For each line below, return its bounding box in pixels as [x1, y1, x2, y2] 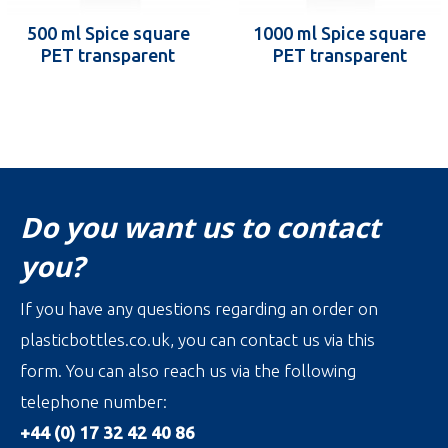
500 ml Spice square [26, 22, 190, 43]
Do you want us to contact [20, 207, 380, 246]
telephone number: [20, 391, 167, 411]
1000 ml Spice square [253, 22, 426, 43]
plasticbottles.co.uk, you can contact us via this [20, 329, 375, 349]
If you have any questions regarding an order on [20, 298, 378, 318]
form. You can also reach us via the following [20, 360, 356, 380]
